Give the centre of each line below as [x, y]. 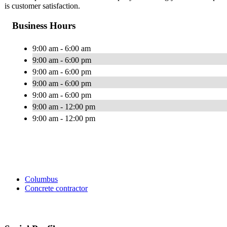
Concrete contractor [56, 188]
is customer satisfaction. [42, 6]
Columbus [41, 179]
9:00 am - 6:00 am [62, 48]
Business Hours [44, 25]
